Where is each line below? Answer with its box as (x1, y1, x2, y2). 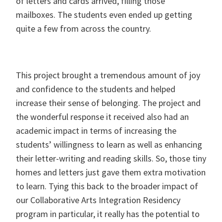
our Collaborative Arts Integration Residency (16, 194, 180, 206)
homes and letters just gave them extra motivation (16, 166, 206, 178)
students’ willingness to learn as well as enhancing (16, 139, 202, 150)
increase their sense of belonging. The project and (16, 97, 201, 109)
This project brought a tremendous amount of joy (16, 69, 200, 81)
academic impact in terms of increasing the (16, 125, 176, 136)
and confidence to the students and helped (16, 83, 175, 95)
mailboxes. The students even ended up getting (16, 9, 192, 20)
